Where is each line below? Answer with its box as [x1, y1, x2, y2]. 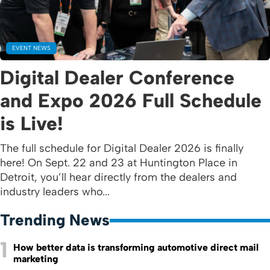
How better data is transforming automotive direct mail [13, 242, 259, 253]
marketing [13, 253, 58, 265]
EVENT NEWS [12, 44, 51, 52]
